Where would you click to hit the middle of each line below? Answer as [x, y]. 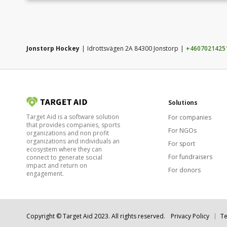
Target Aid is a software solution [73, 117]
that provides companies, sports [73, 125]
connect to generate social [64, 158]
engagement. [45, 174]
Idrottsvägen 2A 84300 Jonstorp [133, 48]
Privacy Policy [190, 216]
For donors [184, 170]
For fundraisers [190, 157]
